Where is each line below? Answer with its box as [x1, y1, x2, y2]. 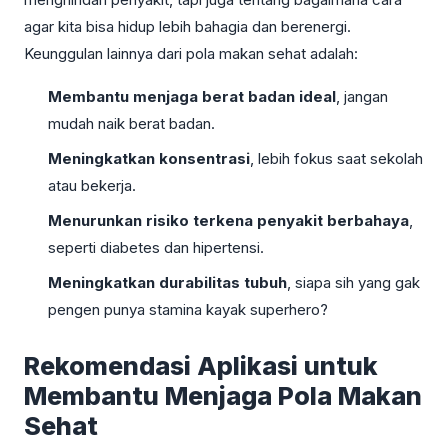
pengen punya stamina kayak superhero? [48, 299, 328, 319]
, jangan [336, 86, 388, 106]
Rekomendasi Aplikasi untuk [24, 350, 378, 381]
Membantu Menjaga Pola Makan [24, 380, 422, 411]
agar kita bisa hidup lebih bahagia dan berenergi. [24, 16, 351, 36]
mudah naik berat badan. [48, 113, 215, 133]
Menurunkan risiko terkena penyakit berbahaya [48, 210, 409, 230]
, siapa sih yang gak [287, 272, 420, 292]
